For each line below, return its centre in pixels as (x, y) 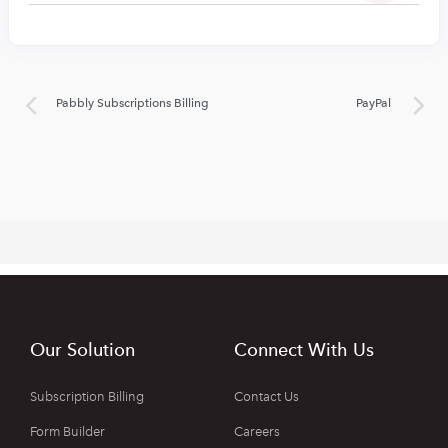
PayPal (373, 102)
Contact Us (266, 396)
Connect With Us (304, 349)
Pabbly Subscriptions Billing (132, 102)
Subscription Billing (87, 396)
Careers (257, 431)
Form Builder (67, 431)
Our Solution (82, 349)
